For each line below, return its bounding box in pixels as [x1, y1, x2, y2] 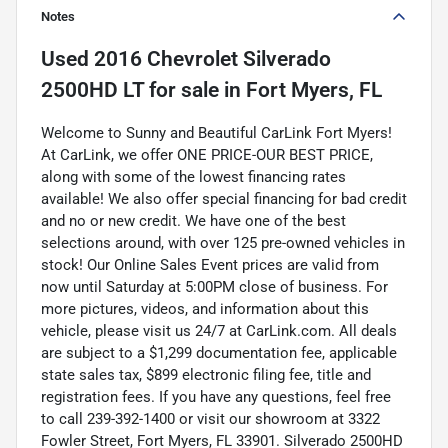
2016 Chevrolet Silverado [94, 46, 331, 71]
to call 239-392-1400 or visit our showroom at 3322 [41, 409, 380, 428]
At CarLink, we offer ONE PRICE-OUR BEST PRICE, [41, 145, 373, 164]
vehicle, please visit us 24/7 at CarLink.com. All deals [41, 321, 397, 340]
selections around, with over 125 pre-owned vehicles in [41, 233, 405, 252]
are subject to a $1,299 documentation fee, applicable [41, 343, 397, 362]
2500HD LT [41, 77, 144, 102]
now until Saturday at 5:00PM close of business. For [41, 277, 388, 296]
